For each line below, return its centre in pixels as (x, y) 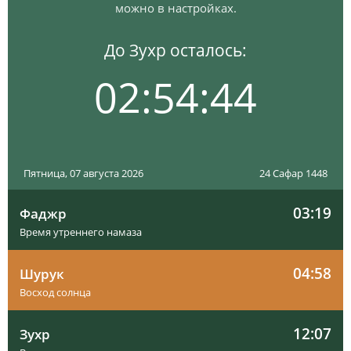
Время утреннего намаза (81, 232)
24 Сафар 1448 (293, 173)
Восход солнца (55, 292)
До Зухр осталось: (175, 50)
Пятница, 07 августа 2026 (83, 173)
